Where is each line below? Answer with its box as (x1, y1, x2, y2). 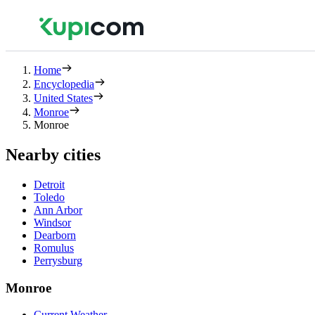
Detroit (34, 178, 65, 191)
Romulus (34, 241, 74, 254)
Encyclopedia (34, 78, 94, 90)
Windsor (34, 216, 71, 229)
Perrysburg (34, 254, 82, 266)
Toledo (34, 191, 65, 203)
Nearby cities (6, 145, 101, 164)
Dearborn (34, 229, 76, 241)
